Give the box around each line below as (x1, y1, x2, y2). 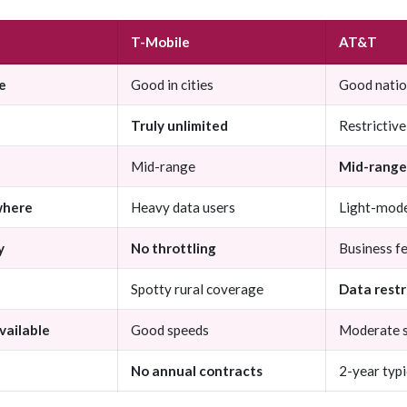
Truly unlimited (131, 117, 228, 134)
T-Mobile (131, 34, 190, 51)
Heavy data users (131, 199, 235, 216)
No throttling (131, 240, 216, 257)
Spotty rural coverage (131, 281, 263, 298)
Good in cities (131, 76, 213, 94)
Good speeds (131, 322, 209, 339)
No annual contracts (131, 362, 263, 380)
